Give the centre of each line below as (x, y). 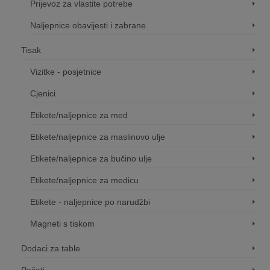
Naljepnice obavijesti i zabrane (88, 25)
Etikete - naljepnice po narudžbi (90, 202)
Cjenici (43, 93)
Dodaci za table (51, 248)
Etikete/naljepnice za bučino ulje (91, 158)
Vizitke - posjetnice (66, 71)
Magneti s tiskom (62, 223)
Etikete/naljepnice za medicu (84, 180)
